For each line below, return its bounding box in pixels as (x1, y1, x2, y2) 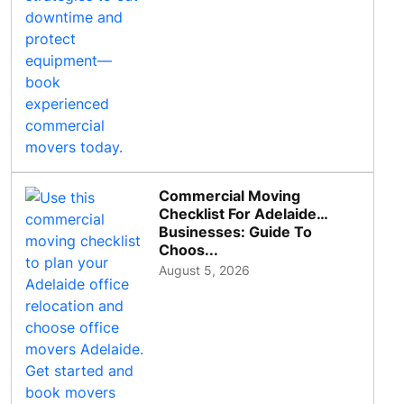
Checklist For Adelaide (159, 205, 317, 224)
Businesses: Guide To (159, 223, 313, 242)
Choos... (159, 241, 219, 260)
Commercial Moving (159, 187, 301, 206)
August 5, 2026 (159, 262, 251, 279)
